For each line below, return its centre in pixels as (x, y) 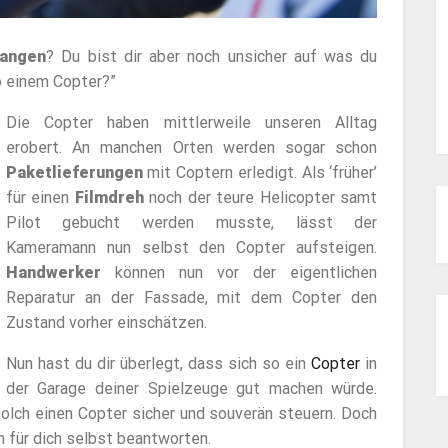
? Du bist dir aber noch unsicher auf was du (212, 57)
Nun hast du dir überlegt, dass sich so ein (158, 364)
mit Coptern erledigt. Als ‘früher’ (260, 173)
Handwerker (53, 273)
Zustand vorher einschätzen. (106, 323)
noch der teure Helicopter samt (260, 198)
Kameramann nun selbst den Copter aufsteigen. (191, 248)
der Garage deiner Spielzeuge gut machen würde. (191, 389)
